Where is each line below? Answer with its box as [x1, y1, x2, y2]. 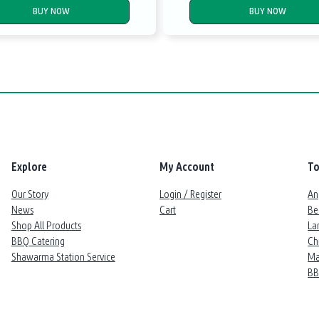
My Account [159, 159, 214, 174]
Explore [11, 159, 47, 174]
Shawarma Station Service [11, 249, 115, 263]
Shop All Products [11, 218, 81, 232]
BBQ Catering [11, 234, 65, 248]
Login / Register [159, 187, 221, 201]
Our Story [11, 187, 48, 201]
